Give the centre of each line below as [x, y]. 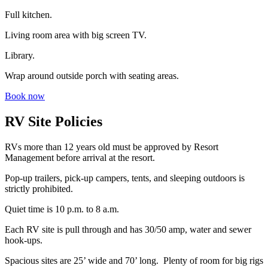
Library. [20, 56]
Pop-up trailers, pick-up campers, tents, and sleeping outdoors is [125, 178]
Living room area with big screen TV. [76, 35]
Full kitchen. [28, 15]
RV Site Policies [54, 122]
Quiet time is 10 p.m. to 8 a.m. [62, 209]
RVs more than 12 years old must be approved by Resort [112, 147]
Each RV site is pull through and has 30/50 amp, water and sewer [128, 230]
